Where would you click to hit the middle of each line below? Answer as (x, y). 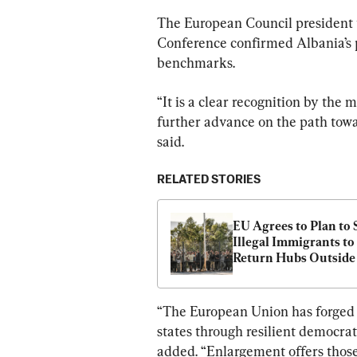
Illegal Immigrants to (294, 241)
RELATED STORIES (209, 179)
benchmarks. (196, 62)
